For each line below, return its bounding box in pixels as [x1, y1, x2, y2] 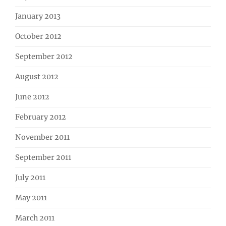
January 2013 [15, 12, 61, 21]
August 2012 [15, 72, 59, 82]
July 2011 [15, 173, 45, 183]
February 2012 [15, 112, 66, 122]
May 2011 [15, 193, 47, 203]
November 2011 [15, 133, 70, 142]
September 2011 [15, 153, 71, 162]
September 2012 [15, 52, 73, 62]
